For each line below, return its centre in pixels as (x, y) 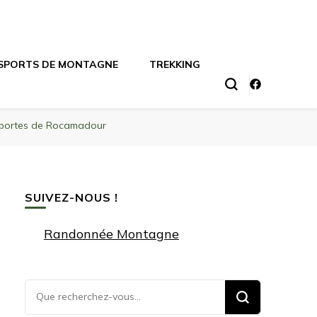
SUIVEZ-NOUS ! (71, 197)
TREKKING (175, 64)
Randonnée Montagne (111, 234)
